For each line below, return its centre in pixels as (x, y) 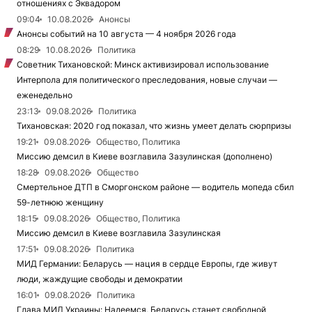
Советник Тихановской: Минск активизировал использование (143, 64)
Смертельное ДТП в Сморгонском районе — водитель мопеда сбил (155, 187)
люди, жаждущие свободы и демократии (100, 279)
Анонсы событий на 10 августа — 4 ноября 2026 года (126, 34)
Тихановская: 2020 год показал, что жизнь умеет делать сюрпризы (154, 126)
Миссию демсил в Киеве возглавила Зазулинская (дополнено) (145, 156)
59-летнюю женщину (60, 202)
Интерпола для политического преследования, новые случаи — (147, 80)
